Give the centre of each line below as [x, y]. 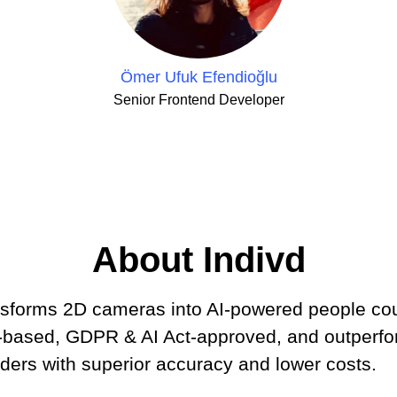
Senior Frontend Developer [198, 100]
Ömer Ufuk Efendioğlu [198, 77]
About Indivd [198, 260]
